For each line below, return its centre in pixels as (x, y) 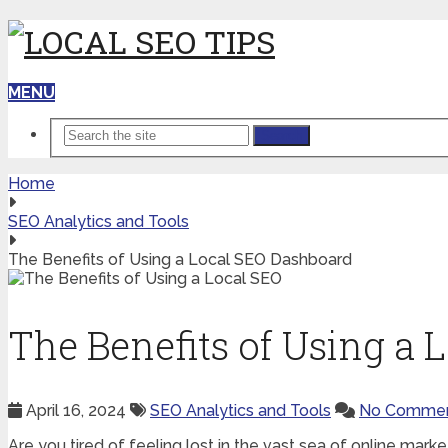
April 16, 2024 (76, 411)
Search (281, 136)
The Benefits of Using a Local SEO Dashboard (180, 260)
